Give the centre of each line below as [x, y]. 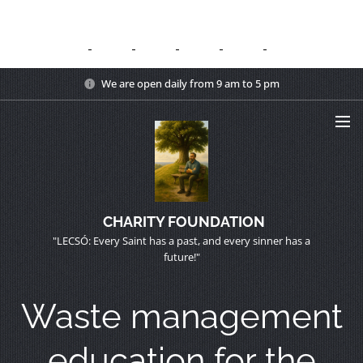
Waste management [181, 316]
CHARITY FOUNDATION [184, 222]
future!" [181, 257]
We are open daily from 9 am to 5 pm [190, 83]
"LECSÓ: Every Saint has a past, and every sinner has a [181, 241]
